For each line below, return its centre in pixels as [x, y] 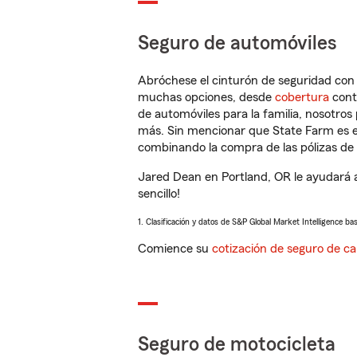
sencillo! [159, 194]
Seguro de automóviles [237, 43]
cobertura [302, 97]
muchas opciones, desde [206, 97]
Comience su [175, 249]
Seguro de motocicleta [237, 345]
